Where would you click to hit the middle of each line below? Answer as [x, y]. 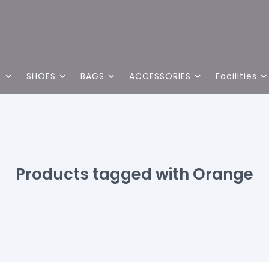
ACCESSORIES [160, 76]
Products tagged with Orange [134, 174]
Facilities [236, 76]
